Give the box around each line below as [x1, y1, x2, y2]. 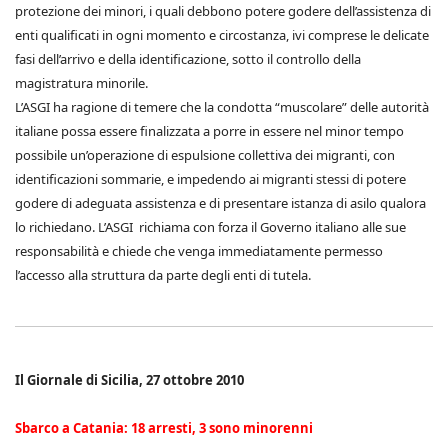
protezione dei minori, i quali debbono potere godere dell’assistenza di [15, 2, 431, 20]
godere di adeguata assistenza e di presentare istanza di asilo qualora [15, 194, 426, 212]
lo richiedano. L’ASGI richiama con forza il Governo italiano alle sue [15, 218, 406, 236]
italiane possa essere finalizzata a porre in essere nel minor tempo [15, 122, 404, 140]
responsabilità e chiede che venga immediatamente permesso [15, 242, 383, 260]
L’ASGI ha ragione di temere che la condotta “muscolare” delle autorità [15, 98, 429, 116]
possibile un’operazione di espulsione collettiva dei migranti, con [15, 146, 395, 164]
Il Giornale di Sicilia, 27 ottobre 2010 [15, 371, 244, 389]
